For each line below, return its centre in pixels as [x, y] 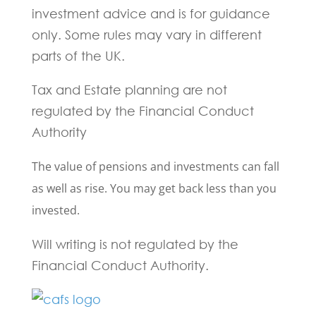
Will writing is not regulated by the [135, 244]
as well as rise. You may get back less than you [154, 188]
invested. [55, 210]
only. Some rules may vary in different [146, 35]
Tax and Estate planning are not [129, 90]
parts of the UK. [78, 56]
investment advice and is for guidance [151, 13]
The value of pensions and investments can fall [155, 166]
